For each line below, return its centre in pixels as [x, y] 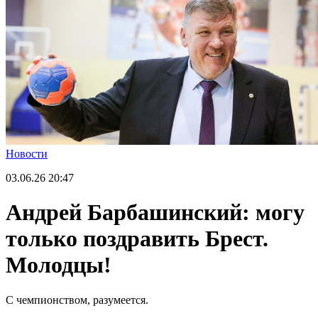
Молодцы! [59, 265]
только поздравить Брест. [137, 239]
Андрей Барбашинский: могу [155, 213]
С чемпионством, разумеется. [77, 300]
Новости [27, 153]
